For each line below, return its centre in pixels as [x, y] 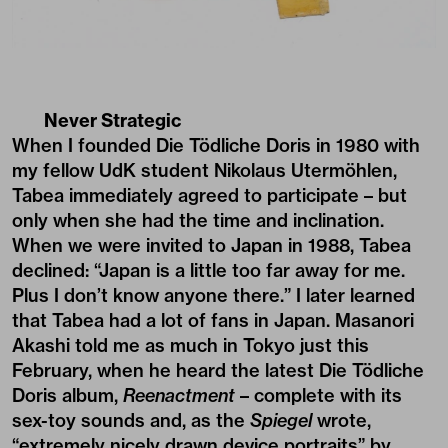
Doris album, [67, 395]
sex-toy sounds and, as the [131, 420]
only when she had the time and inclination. [198, 220]
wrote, [341, 420]
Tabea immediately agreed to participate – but [209, 195]
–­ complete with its [318, 395]
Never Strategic [112, 120]
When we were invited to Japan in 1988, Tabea [211, 245]
